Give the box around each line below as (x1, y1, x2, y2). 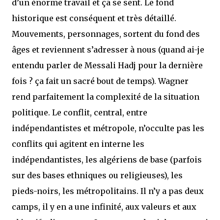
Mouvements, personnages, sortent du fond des (12, 29, 200, 39)
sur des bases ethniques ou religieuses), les (12, 170, 183, 180)
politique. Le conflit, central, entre (12, 108, 147, 117)
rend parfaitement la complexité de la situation (12, 92, 199, 102)
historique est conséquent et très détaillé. (12, 13, 176, 23)
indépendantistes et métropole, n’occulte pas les (12, 123, 204, 133)
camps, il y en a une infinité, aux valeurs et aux (12, 202, 196, 212)
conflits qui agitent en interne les (12, 139, 144, 149)
